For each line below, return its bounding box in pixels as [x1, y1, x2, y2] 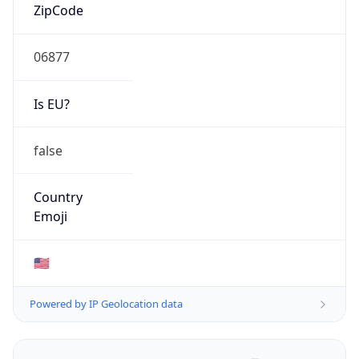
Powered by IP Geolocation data [30, 296, 183, 312]
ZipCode [33, 2, 83, 20]
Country [33, 188, 83, 207]
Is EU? [33, 95, 70, 113]
